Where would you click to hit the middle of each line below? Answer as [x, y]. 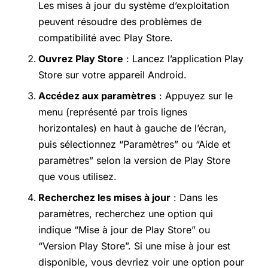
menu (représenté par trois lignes [113, 112]
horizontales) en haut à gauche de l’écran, [133, 128]
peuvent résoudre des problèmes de [120, 22]
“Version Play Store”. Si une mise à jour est [134, 246]
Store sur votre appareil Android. [112, 75]
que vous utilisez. [77, 177]
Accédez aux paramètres [97, 96]
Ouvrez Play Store [81, 59]
